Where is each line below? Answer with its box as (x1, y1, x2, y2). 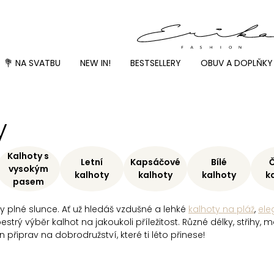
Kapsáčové (130, 156, 180, 169)
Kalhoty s (7, 149, 49, 162)
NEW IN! (80, 56, 111, 69)
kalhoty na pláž (188, 203, 254, 216)
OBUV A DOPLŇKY (201, 56, 273, 69)
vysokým (8, 162, 48, 175)
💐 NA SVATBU (4, 56, 61, 69)
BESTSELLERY (130, 56, 181, 69)
